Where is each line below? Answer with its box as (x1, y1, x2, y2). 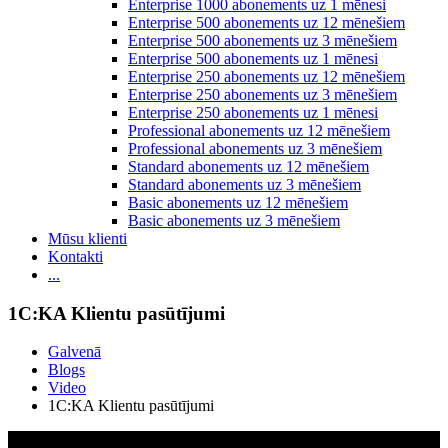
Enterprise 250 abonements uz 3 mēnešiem (128, 85, 397, 103)
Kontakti (48, 247, 103, 265)
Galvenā (48, 343, 101, 361)
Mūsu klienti (48, 229, 127, 247)
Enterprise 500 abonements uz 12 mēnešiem (128, 13, 405, 31)
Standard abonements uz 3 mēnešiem (128, 175, 361, 193)
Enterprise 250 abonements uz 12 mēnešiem (128, 67, 405, 85)
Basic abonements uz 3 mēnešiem (128, 211, 340, 229)
